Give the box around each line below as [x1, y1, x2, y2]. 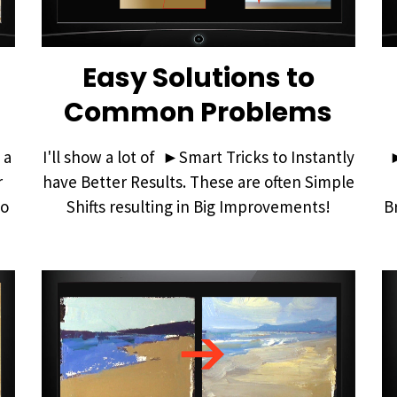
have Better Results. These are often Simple [42, 170, 354, 192]
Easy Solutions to [82, 58, 315, 97]
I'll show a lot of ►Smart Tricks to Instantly [42, 145, 354, 167]
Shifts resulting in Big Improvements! [66, 195, 331, 217]
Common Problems [64, 93, 333, 131]
